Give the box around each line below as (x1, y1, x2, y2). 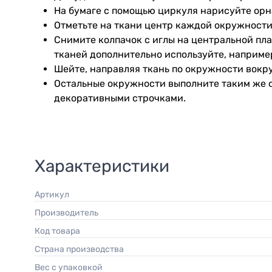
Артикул (40, 189, 69, 200)
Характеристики (35, 155, 169, 176)
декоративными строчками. (54, 92, 186, 104)
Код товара (40, 225, 80, 236)
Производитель (41, 207, 98, 218)
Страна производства (40, 243, 124, 254)
